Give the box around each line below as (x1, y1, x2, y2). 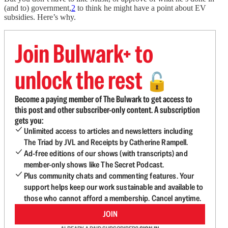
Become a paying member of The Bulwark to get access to (15, 93, 192, 105)
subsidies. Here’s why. (4, 13, 76, 21)
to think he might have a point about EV (75, 4, 206, 12)
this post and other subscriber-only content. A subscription (15, 104, 200, 116)
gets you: (15, 115, 43, 126)
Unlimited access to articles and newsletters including (24, 126, 193, 136)
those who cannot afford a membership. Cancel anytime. (24, 193, 201, 204)
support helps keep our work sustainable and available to (24, 182, 204, 192)
